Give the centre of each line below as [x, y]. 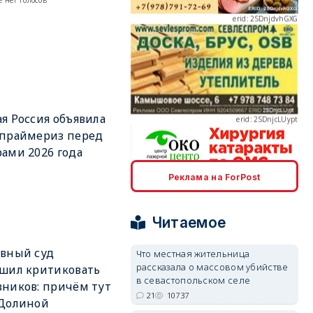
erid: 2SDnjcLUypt [267, 80]
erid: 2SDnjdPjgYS [268, 283]
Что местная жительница [193, 254]
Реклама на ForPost [214, 177]
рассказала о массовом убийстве [212, 267]
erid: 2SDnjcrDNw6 [266, 181]
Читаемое [189, 223]
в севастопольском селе [193, 280]
